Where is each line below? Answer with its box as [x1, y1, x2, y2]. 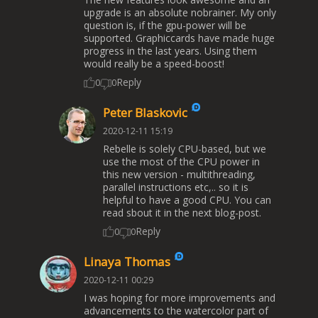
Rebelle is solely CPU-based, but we [102, 142, 266, 156]
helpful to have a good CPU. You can [102, 193, 271, 207]
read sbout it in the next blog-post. [102, 206, 261, 220]
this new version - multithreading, [102, 168, 256, 182]
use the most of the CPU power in [102, 155, 260, 169]
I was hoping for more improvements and [84, 291, 275, 305]
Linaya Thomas [84, 253, 173, 270]
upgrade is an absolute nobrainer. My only [84, 6, 276, 20]
